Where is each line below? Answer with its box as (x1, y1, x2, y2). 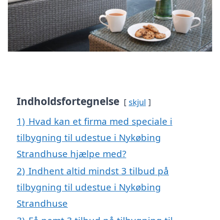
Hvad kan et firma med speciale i (28, 115, 172, 128)
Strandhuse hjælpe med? (17, 147, 126, 160)
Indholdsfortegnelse (17, 94, 119, 109)
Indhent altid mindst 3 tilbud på (28, 165, 169, 177)
